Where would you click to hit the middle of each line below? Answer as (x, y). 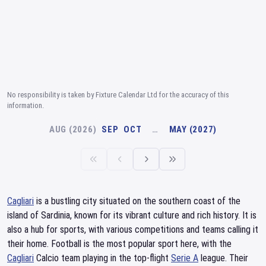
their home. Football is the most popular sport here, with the (119, 244)
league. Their (223, 258)
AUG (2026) (73, 129)
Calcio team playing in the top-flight (102, 258)
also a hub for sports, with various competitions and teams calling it (133, 229)
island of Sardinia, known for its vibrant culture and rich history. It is (132, 215)
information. (26, 105)
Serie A (185, 258)
